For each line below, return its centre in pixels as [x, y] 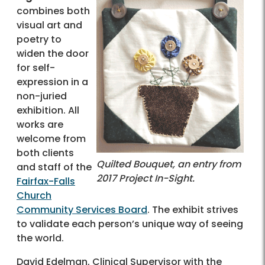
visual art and [49, 25]
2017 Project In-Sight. [146, 178]
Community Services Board [82, 209]
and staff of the [54, 167]
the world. [40, 238]
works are [40, 124]
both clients [45, 153]
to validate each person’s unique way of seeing [130, 224]
